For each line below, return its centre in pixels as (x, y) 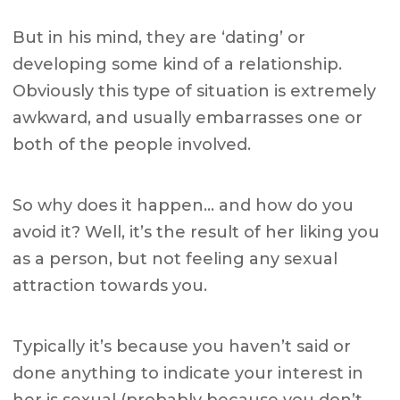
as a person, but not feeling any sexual (175, 259)
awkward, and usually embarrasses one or (188, 118)
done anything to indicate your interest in (188, 374)
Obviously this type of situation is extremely (195, 92)
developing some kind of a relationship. (178, 65)
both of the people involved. (132, 145)
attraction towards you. (110, 286)
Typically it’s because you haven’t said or (182, 347)
